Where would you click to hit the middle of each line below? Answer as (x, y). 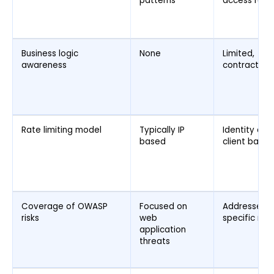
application (163, 230)
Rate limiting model (61, 130)
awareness (44, 65)
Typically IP (162, 130)
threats (155, 242)
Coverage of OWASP (65, 207)
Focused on (163, 207)
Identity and (248, 130)
